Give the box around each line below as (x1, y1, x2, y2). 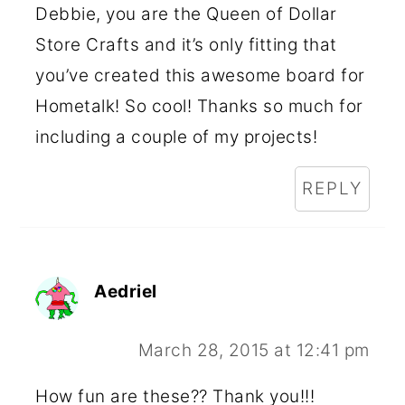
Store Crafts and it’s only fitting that (35, 34, 337, 56)
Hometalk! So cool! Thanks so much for (35, 96, 363, 118)
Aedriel (94, 281, 157, 303)
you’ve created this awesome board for (35, 65, 365, 87)
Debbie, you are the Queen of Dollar (35, 4, 337, 25)
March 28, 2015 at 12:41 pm (137, 340, 370, 362)
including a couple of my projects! (35, 127, 318, 148)
